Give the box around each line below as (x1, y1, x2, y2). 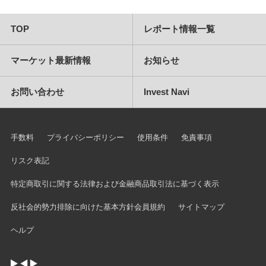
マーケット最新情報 (10, 55, 91, 65)
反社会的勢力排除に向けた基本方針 (10, 202, 134, 211)
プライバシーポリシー (46, 133, 124, 142)
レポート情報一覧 (143, 24, 215, 34)
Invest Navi (143, 87, 189, 97)
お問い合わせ (10, 87, 64, 97)
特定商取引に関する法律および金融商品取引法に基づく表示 (10, 179, 219, 188)
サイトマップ (178, 202, 224, 211)
